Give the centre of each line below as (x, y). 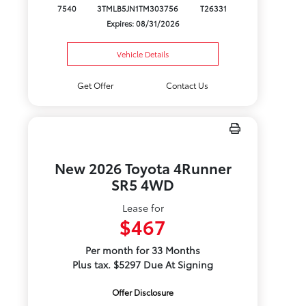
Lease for (143, 208)
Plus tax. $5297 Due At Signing (143, 264)
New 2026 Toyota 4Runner (143, 168)
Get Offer (95, 85)
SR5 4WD (143, 184)
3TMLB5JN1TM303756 (137, 9)
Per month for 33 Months (143, 250)
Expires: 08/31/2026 (143, 24)
